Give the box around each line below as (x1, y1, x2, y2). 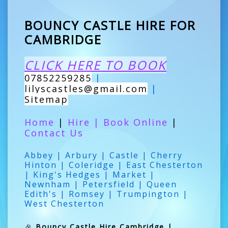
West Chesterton (24, 197, 104, 209)
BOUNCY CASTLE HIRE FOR (24, 16, 196, 34)
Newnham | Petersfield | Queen (24, 178, 177, 190)
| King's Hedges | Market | (24, 168, 155, 180)
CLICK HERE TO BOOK (24, 56, 166, 73)
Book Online (103, 116, 168, 128)
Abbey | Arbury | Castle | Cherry (24, 149, 183, 161)
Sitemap (24, 93, 68, 105)
